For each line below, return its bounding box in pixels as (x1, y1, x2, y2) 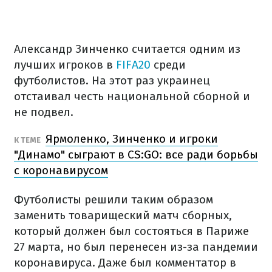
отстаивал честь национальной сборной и (14, 89, 250, 103)
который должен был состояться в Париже (14, 224, 249, 238)
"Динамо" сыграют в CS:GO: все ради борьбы (14, 148, 258, 161)
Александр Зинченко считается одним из (14, 42, 240, 56)
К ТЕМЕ (14, 135, 42, 144)
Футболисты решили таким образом (14, 192, 213, 206)
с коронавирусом (14, 163, 108, 177)
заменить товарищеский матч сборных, (14, 208, 232, 222)
